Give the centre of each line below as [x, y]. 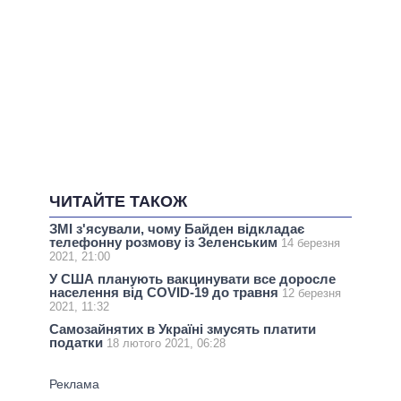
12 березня [311, 294]
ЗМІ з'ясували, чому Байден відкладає [177, 229]
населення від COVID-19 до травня [166, 293]
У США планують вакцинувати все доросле [192, 279]
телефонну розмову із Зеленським [165, 243]
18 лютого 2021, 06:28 [166, 344]
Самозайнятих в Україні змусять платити [183, 329]
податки [78, 343]
